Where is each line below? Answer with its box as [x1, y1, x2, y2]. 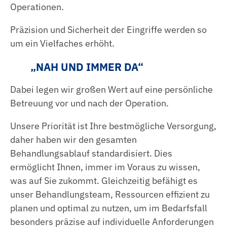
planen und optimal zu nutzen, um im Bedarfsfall [10, 202, 207, 214]
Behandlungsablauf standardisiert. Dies [10, 147, 172, 159]
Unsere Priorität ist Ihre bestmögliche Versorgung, [10, 120, 216, 132]
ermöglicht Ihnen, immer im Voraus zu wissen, [10, 161, 200, 173]
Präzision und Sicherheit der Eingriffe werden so [10, 23, 207, 35]
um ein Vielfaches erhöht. [10, 37, 115, 49]
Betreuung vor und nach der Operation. [10, 97, 169, 109]
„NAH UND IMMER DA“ [30, 59, 143, 74]
